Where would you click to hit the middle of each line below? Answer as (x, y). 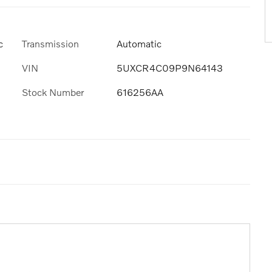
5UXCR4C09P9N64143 (170, 67)
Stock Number (53, 92)
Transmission (50, 43)
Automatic (139, 43)
